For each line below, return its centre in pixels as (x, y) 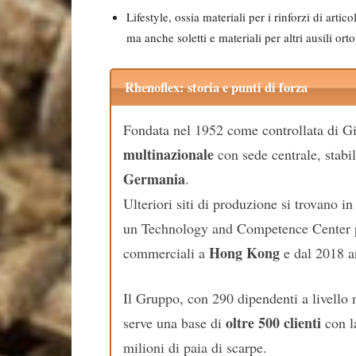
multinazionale (168, 154)
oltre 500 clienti (273, 322)
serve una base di (174, 322)
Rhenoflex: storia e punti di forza (216, 88)
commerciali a (166, 252)
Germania (154, 178)
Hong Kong (244, 252)
